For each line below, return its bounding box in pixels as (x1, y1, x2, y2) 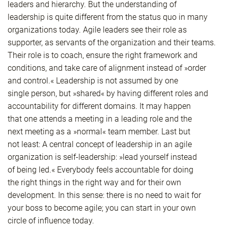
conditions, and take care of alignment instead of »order (8, 63, 206, 73)
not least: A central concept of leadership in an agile (8, 139, 192, 150)
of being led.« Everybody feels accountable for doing (8, 165, 193, 175)
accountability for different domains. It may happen (8, 101, 191, 111)
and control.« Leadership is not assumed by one (8, 76, 178, 86)
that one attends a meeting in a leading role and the (8, 114, 192, 124)
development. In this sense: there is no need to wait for (8, 190, 201, 201)
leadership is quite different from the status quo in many (8, 12, 208, 22)
